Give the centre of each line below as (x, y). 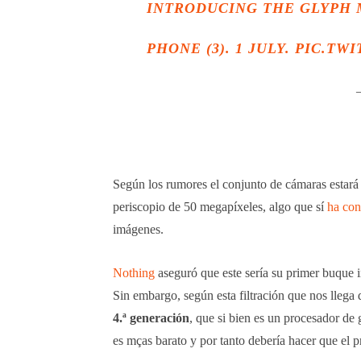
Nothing (134, 272)
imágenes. (138, 229)
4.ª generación (151, 317)
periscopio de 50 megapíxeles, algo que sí (220, 206)
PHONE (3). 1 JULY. (221, 48)
